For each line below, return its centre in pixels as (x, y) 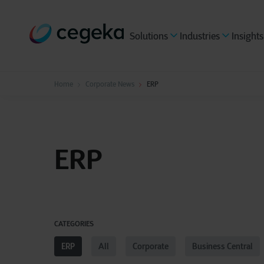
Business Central (222, 246)
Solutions (149, 36)
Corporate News (110, 84)
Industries (200, 36)
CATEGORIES (74, 224)
